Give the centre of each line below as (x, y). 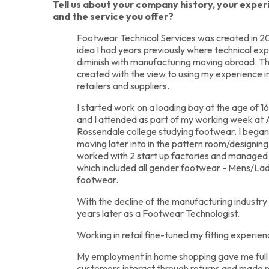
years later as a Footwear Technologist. (159, 213)
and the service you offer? (113, 16)
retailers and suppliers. (123, 86)
